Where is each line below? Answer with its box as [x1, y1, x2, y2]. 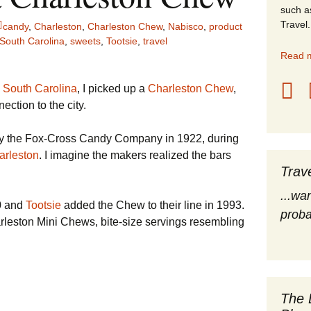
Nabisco [168, 21, 203, 32]
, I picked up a [77, 83, 148, 94]
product [209, 21, 242, 32]
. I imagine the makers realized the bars [39, 149, 231, 161]
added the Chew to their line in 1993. [61, 199, 244, 211]
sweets [70, 35, 101, 47]
